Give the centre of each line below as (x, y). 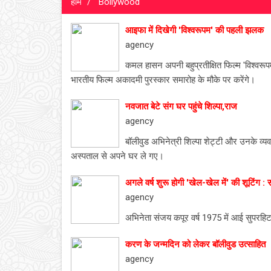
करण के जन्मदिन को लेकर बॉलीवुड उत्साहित (195, 244)
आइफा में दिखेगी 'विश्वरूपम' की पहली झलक (194, 30)
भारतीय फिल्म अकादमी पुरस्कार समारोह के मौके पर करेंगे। (163, 80)
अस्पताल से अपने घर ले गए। (117, 156)
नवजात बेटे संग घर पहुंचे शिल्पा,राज (181, 106)
